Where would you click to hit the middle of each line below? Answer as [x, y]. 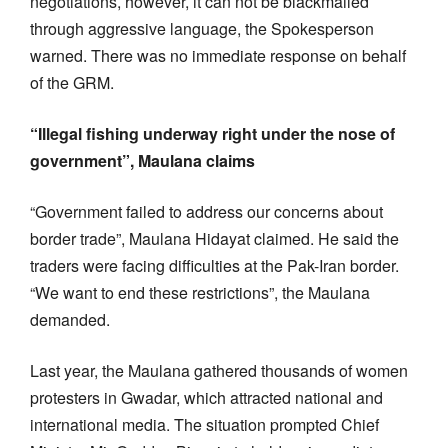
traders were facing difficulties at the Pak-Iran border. [214, 265]
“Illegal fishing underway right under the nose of [212, 133]
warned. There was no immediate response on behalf [218, 55]
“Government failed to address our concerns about [206, 211]
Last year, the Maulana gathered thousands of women [219, 370]
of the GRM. [72, 82]
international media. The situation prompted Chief [204, 424]
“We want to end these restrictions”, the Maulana [200, 292]
